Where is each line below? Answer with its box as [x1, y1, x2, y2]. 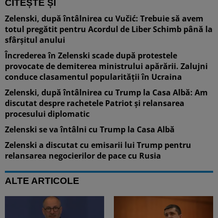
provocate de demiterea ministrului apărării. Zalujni [5, 60, 208, 72]
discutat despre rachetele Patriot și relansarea [5, 97, 184, 109]
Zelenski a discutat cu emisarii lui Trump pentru [5, 139, 191, 150]
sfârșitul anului [5, 34, 65, 45]
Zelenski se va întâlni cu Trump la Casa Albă [5, 124, 175, 135]
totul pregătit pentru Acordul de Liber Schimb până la [5, 23, 213, 35]
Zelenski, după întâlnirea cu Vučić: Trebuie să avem [5, 13, 203, 24]
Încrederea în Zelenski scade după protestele [5, 50, 177, 61]
